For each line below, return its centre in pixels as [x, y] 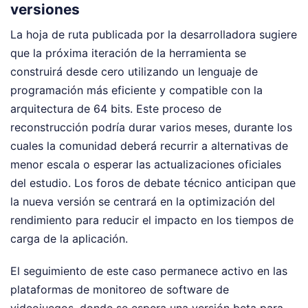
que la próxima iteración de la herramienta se [128, 53]
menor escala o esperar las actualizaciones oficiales [146, 165]
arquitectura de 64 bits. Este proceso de [116, 109]
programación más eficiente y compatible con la [136, 90]
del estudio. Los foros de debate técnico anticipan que [153, 183]
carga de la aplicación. [69, 239]
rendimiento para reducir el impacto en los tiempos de [152, 220]
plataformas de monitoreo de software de [120, 290]
